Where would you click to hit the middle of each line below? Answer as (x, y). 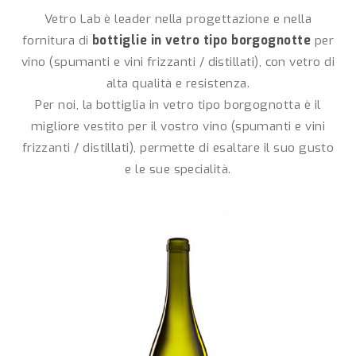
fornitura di (57, 41)
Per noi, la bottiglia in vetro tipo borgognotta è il (178, 105)
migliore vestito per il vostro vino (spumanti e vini (178, 126)
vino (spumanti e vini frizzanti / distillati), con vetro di (178, 62)
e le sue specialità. (178, 169)
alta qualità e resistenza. (178, 83)
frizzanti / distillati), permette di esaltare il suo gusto (178, 148)
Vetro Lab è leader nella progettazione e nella (178, 19)
